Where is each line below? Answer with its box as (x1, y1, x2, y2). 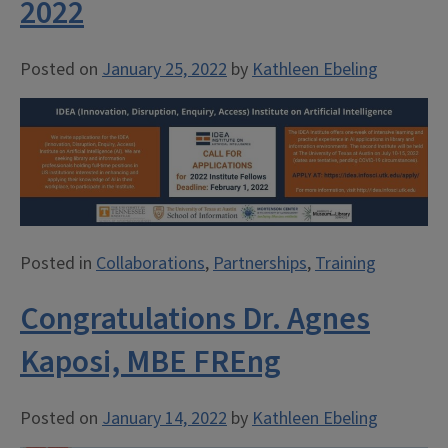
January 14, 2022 (102, 405, 227, 431)
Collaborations (96, 250, 205, 276)
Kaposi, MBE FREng (20, 338, 281, 385)
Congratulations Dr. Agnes (20, 295, 370, 342)
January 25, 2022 (102, 57, 227, 82)
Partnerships (213, 250, 307, 276)
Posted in (20, 250, 96, 276)
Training (315, 250, 376, 276)
